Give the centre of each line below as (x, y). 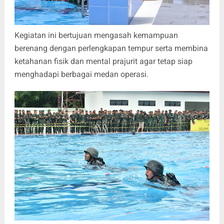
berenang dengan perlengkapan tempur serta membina (111, 48)
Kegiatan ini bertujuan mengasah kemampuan (96, 35)
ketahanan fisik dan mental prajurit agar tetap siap (103, 61)
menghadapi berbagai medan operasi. (81, 74)
